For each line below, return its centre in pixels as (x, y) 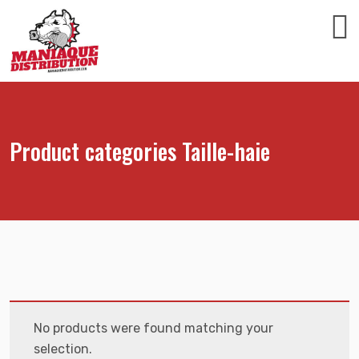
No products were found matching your (153, 329)
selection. (63, 349)
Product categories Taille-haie (140, 151)
